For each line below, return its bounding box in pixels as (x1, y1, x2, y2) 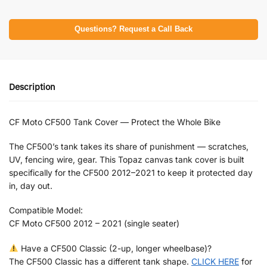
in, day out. (9, 181, 52, 191)
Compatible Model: (9, 205, 83, 216)
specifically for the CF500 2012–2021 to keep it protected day (9, 167, 253, 178)
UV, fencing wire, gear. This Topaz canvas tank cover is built (9, 154, 244, 165)
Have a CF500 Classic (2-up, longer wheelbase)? (18, 243, 212, 253)
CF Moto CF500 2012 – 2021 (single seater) (9, 218, 179, 229)
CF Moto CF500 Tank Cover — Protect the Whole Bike (9, 116, 221, 127)
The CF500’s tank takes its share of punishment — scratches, (9, 141, 249, 152)
